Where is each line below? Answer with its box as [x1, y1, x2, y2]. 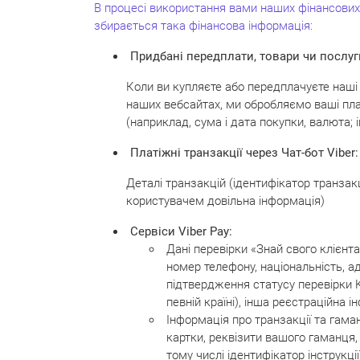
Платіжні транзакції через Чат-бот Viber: [130, 145, 358, 160]
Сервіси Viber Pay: [130, 223, 232, 239]
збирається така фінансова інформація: [94, 18, 313, 33]
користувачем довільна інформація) [126, 193, 325, 208]
